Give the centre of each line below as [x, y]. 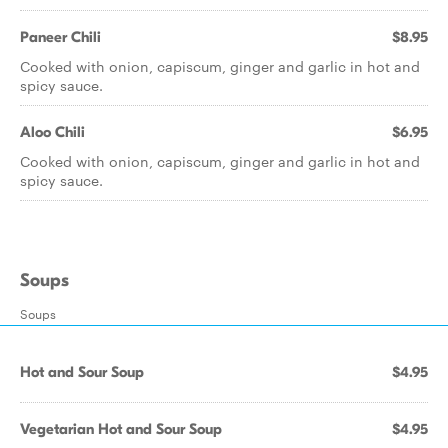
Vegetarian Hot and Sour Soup [121, 429]
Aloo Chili [52, 132]
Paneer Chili [60, 37]
